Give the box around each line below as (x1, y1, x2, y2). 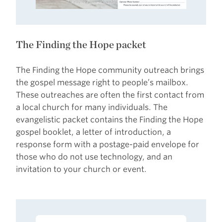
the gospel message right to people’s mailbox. (16, 78, 188, 88)
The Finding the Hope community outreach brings (16, 65, 204, 75)
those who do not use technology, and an (16, 152, 172, 162)
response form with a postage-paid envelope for (16, 140, 199, 150)
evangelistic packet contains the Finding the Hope (16, 115, 203, 125)
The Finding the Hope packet (16, 38, 146, 51)
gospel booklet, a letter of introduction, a (16, 127, 171, 137)
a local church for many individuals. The (16, 103, 167, 112)
